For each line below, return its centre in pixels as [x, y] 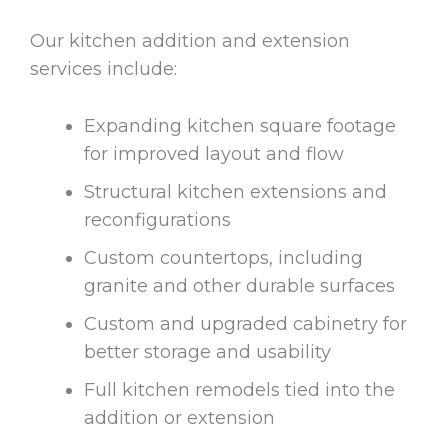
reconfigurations [157, 220]
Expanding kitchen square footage [240, 126]
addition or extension [179, 418]
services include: [103, 69]
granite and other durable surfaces [239, 286]
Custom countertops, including [223, 258]
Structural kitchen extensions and [235, 192]
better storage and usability [207, 352]
